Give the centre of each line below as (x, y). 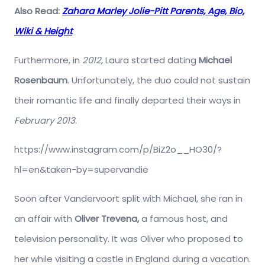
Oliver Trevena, (108, 219)
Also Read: (38, 11)
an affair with (44, 219)
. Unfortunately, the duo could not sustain (159, 80)
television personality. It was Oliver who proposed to (129, 239)
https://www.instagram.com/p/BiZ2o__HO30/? (118, 150)
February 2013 (45, 121)
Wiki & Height (43, 31)
